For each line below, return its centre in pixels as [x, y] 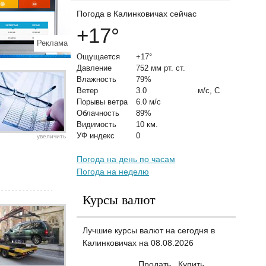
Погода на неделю [113, 172]
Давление [94, 68]
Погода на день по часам [126, 159]
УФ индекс [96, 136]
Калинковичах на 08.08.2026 [138, 243]
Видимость [96, 124]
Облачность [98, 113]
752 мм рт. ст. [161, 68]
